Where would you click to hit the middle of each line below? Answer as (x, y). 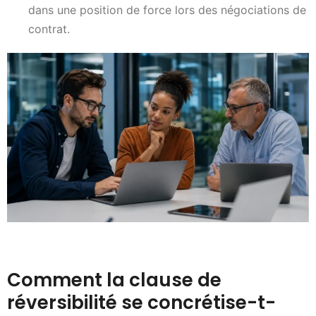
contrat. (49, 29)
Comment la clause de (114, 280)
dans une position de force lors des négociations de (167, 10)
